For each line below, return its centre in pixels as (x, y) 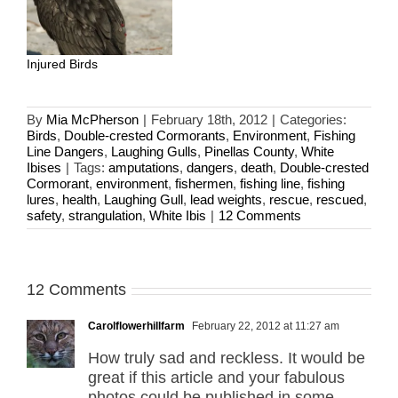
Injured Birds (62, 64)
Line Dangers (65, 152)
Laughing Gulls (154, 152)
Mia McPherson (92, 120)
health (80, 200)
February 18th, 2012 (209, 120)
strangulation (105, 216)
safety (44, 216)
